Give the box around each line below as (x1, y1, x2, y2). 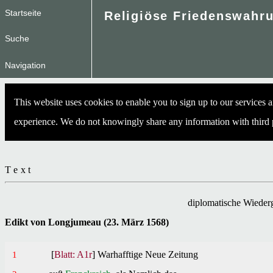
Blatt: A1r (54, 249, 93, 260)
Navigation (5, 60, 46, 70)
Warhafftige (97, 249, 146, 260)
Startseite (5, 7, 41, 18)
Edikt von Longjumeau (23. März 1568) (5, 217, 169, 228)
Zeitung (166, 249, 199, 260)
